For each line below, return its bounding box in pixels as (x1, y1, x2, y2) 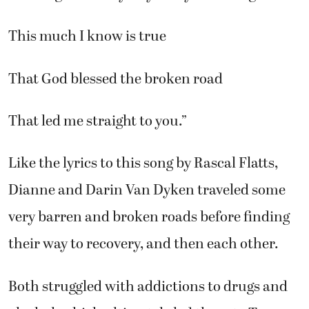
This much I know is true (8, 25, 166, 48)
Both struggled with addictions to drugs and (8, 275, 288, 298)
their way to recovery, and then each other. (8, 232, 279, 255)
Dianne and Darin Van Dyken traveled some (8, 179, 286, 201)
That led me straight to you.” (8, 110, 187, 132)
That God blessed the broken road (8, 67, 223, 90)
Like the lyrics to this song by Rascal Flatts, (8, 152, 278, 175)
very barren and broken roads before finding (8, 206, 290, 228)
